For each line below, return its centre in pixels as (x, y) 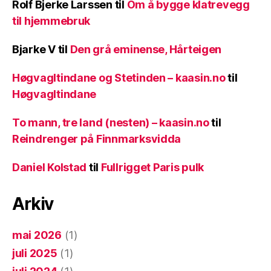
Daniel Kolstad (50, 168)
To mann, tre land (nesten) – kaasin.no (111, 123)
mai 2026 (37, 235)
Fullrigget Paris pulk (152, 168)
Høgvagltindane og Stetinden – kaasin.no (119, 78)
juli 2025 (35, 253)
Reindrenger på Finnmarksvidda (97, 139)
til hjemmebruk (51, 21)
